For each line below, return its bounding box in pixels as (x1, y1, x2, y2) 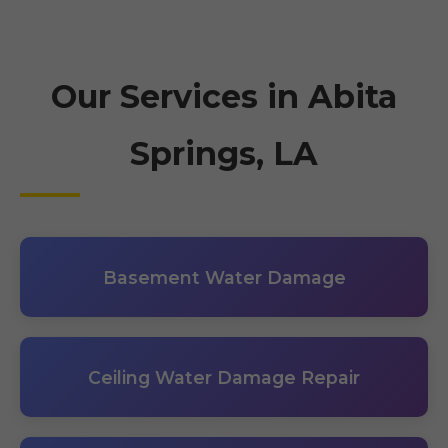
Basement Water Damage (102, 266, 346, 288)
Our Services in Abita (51, 77, 397, 116)
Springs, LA (130, 134, 318, 173)
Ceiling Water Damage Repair (88, 366, 360, 388)
